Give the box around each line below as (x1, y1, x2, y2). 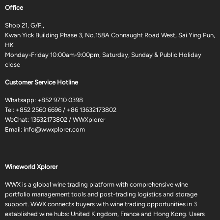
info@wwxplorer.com (24, 126, 85, 134)
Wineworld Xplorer (5, 163, 57, 171)
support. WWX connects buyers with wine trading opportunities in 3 (5, 200, 197, 208)
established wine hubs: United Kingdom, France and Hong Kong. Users (5, 210, 205, 218)
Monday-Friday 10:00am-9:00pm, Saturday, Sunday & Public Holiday (5, 51, 201, 59)
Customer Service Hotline (5, 79, 78, 86)
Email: (5, 126, 24, 134)
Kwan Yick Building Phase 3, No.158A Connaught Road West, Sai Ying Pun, (5, 31, 215, 39)
